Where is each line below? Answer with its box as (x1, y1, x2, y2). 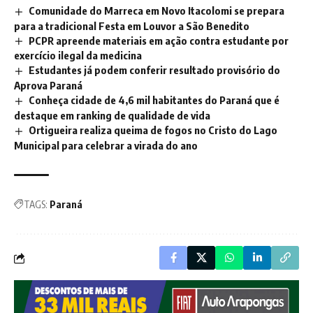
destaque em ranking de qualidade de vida (14, 109, 210, 122)
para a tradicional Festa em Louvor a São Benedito (14, 19, 249, 32)
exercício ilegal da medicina (14, 49, 142, 62)
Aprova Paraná (14, 79, 82, 92)
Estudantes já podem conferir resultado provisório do (29, 64, 281, 77)
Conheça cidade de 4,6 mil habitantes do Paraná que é (29, 94, 280, 107)
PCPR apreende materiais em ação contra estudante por (29, 34, 289, 47)
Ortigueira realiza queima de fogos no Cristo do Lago (29, 124, 278, 137)
